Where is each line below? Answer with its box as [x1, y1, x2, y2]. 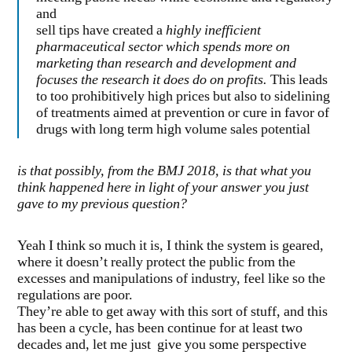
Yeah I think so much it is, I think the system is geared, [17, 237, 324, 255]
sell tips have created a [36, 22, 166, 40]
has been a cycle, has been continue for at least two [17, 320, 302, 338]
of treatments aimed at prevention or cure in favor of [36, 104, 329, 123]
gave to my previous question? [17, 196, 187, 214]
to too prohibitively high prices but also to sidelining [36, 88, 330, 106]
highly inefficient [166, 22, 261, 40]
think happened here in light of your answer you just [17, 179, 309, 197]
